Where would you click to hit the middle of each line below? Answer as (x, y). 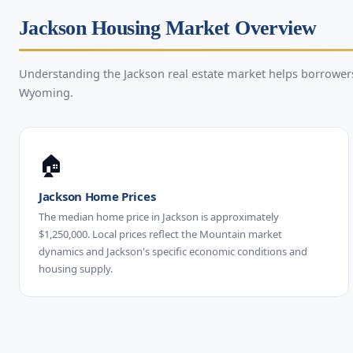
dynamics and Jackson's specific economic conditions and (173, 251)
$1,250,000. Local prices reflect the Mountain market (160, 234)
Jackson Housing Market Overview (168, 28)
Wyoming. (46, 92)
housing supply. (76, 268)
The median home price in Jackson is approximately (159, 216)
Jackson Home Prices (97, 196)
